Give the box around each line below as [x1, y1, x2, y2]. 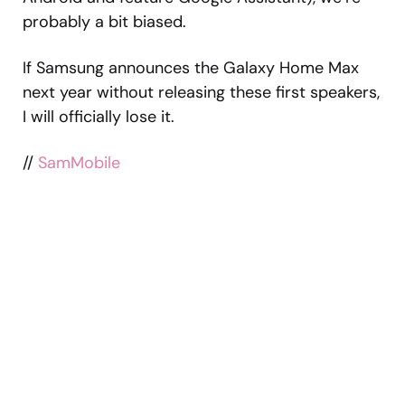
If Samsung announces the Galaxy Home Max [23, 57, 359, 80]
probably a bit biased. [23, 11, 186, 33]
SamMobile [38, 152, 120, 174]
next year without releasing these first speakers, [23, 81, 380, 104]
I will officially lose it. [23, 106, 174, 128]
